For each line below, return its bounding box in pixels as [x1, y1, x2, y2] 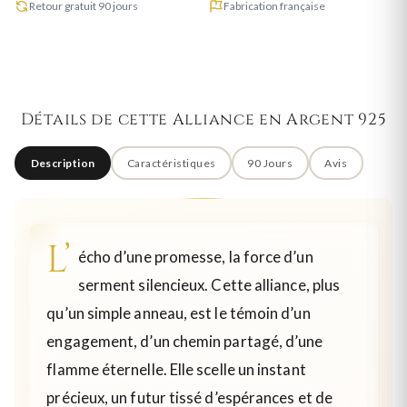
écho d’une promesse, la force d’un [77, 247, 313, 266]
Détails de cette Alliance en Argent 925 [20, 109, 387, 131]
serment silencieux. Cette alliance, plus [77, 275, 341, 294]
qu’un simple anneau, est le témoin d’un [46, 303, 311, 323]
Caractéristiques [126, 155, 216, 170]
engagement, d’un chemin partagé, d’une [46, 332, 323, 351]
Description [30, 155, 95, 170]
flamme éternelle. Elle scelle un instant [46, 360, 306, 379]
